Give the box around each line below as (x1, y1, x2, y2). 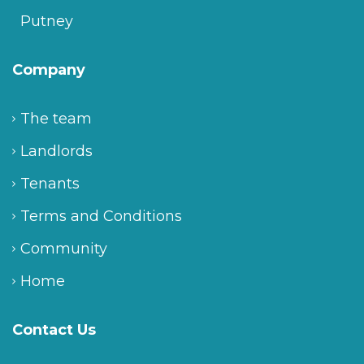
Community (20, 240, 107, 258)
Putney (20, 12, 73, 31)
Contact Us (12, 321, 96, 340)
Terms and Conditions (20, 207, 182, 226)
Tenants (20, 175, 80, 193)
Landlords (20, 142, 93, 161)
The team (20, 110, 92, 128)
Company (12, 61, 85, 80)
